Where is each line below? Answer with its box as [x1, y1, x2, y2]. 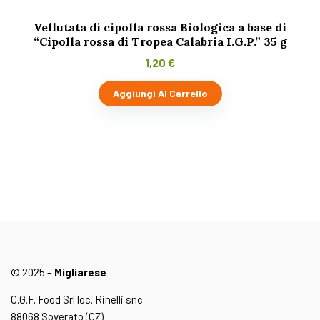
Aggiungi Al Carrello [112, 87, 208, 100]
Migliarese [54, 266, 106, 279]
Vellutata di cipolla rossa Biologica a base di [34, 20, 286, 35]
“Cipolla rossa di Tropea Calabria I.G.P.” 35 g [33, 34, 287, 49]
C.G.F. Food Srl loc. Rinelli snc [11, 293, 143, 306]
